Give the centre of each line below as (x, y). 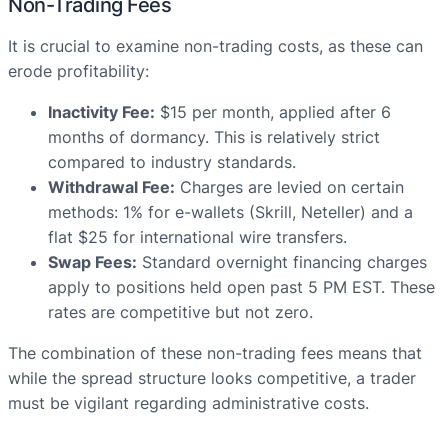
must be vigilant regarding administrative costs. (188, 403)
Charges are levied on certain (289, 187)
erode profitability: (78, 71)
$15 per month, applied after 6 (273, 112)
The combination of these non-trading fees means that (215, 353)
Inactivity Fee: (101, 112)
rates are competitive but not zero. (180, 312)
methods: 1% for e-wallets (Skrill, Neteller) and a (230, 212)
